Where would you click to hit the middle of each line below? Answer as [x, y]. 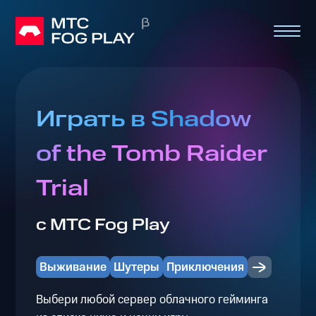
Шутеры [136, 267]
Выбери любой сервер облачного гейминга [152, 299]
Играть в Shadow [143, 120]
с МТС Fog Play [103, 225]
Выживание [73, 267]
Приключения [206, 267]
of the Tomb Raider [151, 154]
